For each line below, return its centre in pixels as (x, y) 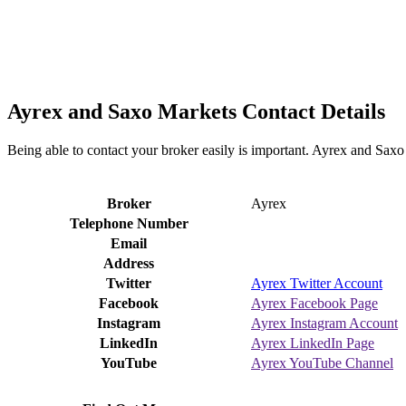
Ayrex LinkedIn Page (313, 343)
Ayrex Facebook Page (314, 303)
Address (129, 263)
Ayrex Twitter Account (317, 283)
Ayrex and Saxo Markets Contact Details (196, 111)
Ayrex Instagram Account (324, 323)
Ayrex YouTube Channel (322, 362)
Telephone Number (129, 223)
